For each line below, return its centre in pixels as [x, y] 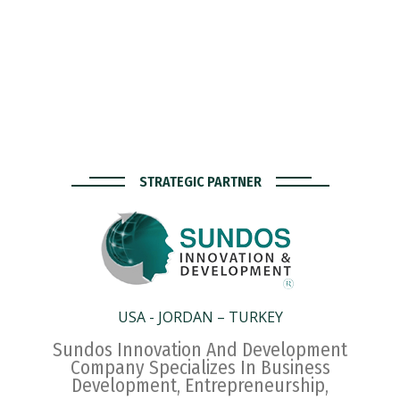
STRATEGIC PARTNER [200, 181]
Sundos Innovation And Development [200, 350]
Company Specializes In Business [200, 367]
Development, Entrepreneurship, [200, 385]
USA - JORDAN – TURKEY [200, 317]
